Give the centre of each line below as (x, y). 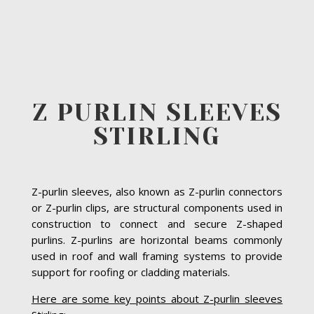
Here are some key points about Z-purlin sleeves (157, 298)
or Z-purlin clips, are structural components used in (157, 207)
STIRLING (157, 136)
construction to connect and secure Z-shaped (157, 223)
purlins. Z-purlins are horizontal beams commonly (157, 239)
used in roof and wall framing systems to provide (157, 255)
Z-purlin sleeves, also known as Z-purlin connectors (157, 191)
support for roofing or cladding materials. (130, 272)
